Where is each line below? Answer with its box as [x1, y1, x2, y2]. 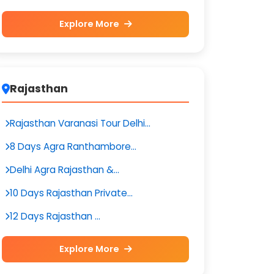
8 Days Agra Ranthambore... [10, 140, 136, 153]
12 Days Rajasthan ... [10, 210, 100, 223]
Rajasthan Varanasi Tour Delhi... [10, 117, 150, 130]
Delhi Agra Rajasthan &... [10, 163, 119, 176]
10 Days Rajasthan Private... [10, 187, 133, 199]
